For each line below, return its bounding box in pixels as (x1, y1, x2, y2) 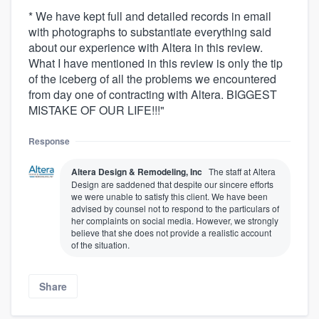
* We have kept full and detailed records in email (28, 7, 271, 24)
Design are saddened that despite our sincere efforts (71, 177, 273, 190)
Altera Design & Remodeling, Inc (71, 164, 202, 178)
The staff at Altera (209, 164, 276, 177)
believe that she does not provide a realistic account (71, 226, 271, 239)
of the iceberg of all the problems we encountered (28, 70, 276, 87)
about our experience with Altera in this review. (28, 38, 263, 56)
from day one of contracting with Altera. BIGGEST (28, 85, 277, 103)
